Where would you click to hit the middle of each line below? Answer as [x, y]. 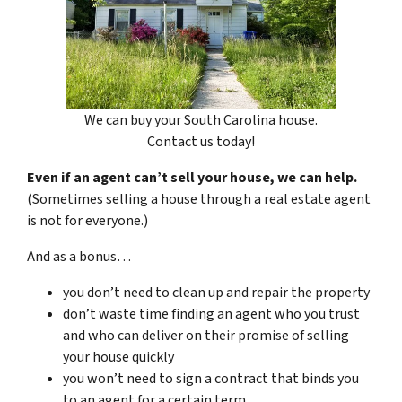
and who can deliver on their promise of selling [206, 335]
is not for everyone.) [87, 220]
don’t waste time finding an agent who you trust [211, 314]
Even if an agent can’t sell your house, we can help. [192, 177]
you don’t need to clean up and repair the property [216, 292]
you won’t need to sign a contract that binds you [211, 378]
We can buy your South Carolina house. [201, 120]
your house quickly [118, 357]
